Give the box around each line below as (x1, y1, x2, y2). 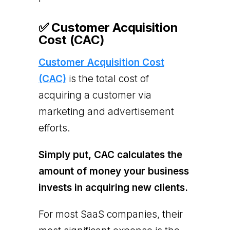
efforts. (38, 122, 70, 134)
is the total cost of (66, 72, 149, 85)
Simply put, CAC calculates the (38, 148, 182, 161)
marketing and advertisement (38, 105, 174, 118)
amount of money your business (38, 165, 189, 177)
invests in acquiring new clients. (38, 181, 188, 194)
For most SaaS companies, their (38, 208, 183, 220)
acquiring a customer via (38, 89, 151, 101)
